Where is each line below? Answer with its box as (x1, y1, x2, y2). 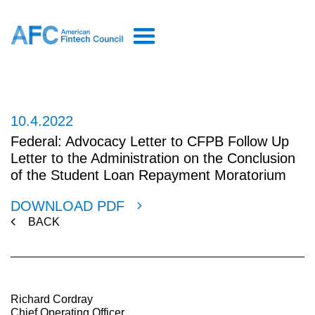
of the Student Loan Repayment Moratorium (11, 168, 286, 182)
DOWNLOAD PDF (11, 199, 124, 213)
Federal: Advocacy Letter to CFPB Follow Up (11, 134, 289, 148)
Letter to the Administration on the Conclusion (11, 151, 295, 165)
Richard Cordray (11, 293, 93, 304)
